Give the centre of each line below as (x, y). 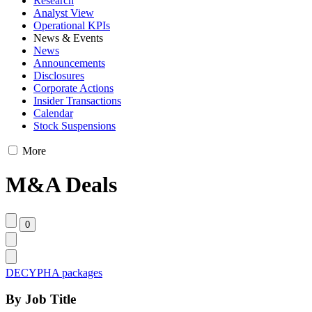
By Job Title (41, 299)
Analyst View (64, 13)
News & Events (68, 38)
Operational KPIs (72, 25)
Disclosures (59, 75)
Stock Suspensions (75, 125)
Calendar (53, 113)
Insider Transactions (77, 100)
